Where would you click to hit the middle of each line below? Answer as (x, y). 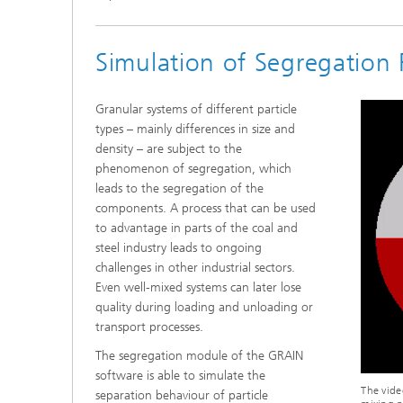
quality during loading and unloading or (204, 308)
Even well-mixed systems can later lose (198, 288)
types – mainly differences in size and (195, 130)
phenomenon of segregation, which (193, 169)
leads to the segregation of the (179, 189)
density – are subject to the (169, 149)
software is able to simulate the (180, 376)
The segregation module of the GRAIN (199, 356)
